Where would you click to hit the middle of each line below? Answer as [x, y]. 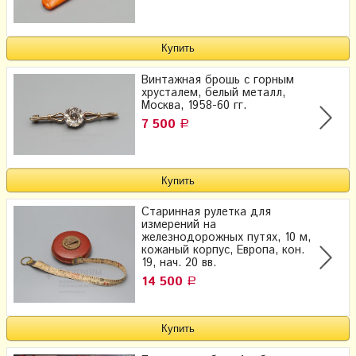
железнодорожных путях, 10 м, [226, 238]
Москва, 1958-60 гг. [194, 105]
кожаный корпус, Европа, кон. [223, 251]
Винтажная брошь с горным [218, 80]
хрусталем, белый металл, [213, 93]
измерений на [179, 225]
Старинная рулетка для [206, 213]
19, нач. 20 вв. [179, 263]
